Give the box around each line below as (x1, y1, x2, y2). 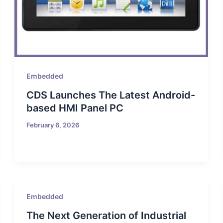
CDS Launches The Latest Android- (26, 89, 196, 101)
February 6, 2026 (26, 120, 80, 129)
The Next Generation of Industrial (26, 210, 187, 222)
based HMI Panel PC (26, 102, 124, 114)
